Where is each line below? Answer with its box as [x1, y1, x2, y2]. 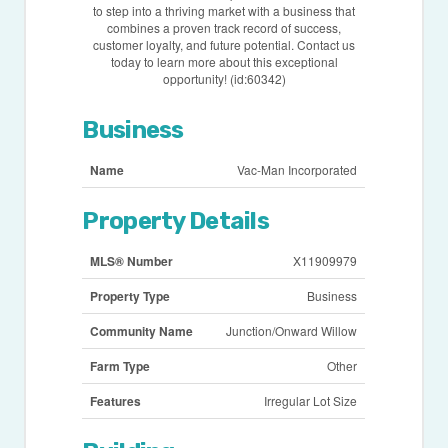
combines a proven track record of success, [107, 18, 341, 36]
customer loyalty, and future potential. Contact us [93, 35, 355, 53]
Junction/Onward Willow [226, 321, 358, 339]
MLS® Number [90, 251, 174, 270]
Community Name [90, 321, 194, 340]
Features [90, 391, 142, 410]
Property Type [90, 286, 171, 305]
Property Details [82, 206, 269, 235]
